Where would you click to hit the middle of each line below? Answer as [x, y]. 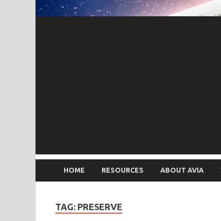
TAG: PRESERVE [89, 206]
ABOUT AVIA [182, 170]
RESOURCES [123, 170]
